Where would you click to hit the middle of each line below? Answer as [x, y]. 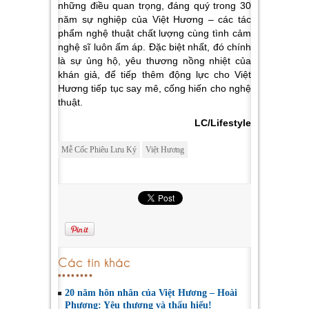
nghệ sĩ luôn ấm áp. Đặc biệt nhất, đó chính [154, 47]
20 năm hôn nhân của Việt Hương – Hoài [151, 292]
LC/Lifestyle [223, 122]
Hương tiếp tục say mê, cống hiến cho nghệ [154, 88]
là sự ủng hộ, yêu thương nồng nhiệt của [154, 60]
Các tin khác [94, 261]
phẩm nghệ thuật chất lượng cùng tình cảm [154, 33]
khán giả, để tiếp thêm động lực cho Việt [154, 74]
